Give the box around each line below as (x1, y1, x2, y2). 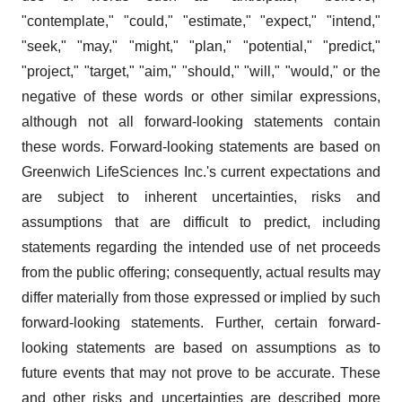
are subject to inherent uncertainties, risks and (22, 189, 380, 205)
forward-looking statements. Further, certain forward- (22, 315, 380, 330)
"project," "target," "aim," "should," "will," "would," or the (22, 64, 380, 79)
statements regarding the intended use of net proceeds (22, 240, 380, 255)
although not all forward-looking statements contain (22, 114, 380, 129)
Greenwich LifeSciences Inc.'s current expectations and (22, 164, 380, 179)
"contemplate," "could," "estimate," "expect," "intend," (22, 13, 380, 29)
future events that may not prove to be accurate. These (22, 365, 380, 380)
